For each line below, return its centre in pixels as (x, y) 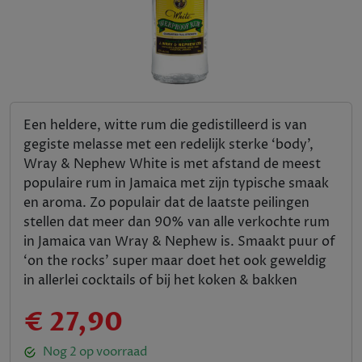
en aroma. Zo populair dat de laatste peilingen (166, 203)
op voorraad (112, 352)
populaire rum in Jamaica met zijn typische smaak (176, 183)
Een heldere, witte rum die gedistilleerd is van (165, 125)
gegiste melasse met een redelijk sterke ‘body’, (168, 145)
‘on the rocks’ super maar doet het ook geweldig (175, 261)
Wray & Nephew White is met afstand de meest (172, 164)
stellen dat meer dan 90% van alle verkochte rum (177, 222)
